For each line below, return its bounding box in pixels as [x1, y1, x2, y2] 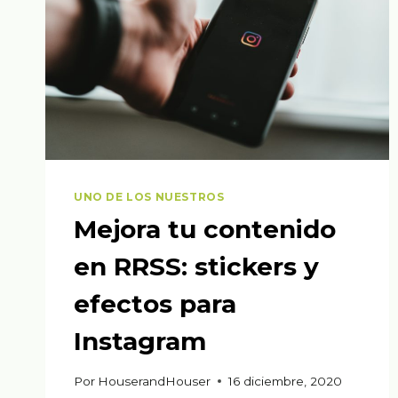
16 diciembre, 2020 [228, 373, 343, 388]
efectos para [74, 289, 236, 320]
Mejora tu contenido [74, 214, 336, 245]
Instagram [74, 326, 206, 357]
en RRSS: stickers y [74, 251, 319, 283]
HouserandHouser [98, 373, 211, 388]
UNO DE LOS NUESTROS [74, 190, 225, 204]
